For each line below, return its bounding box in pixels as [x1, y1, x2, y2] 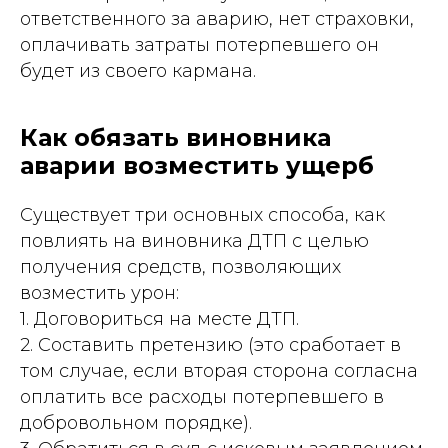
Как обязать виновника [20, 123, 331, 152]
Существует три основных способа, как [20, 204, 385, 226]
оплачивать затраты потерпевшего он [20, 34, 379, 56]
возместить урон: [20, 282, 179, 304]
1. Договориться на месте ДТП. [20, 308, 299, 330]
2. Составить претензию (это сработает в [20, 334, 401, 356]
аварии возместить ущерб [20, 151, 374, 180]
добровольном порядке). [20, 412, 252, 434]
